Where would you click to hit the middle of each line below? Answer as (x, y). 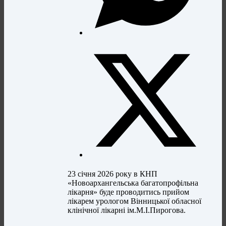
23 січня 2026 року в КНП (113, 174)
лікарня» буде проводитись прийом (129, 192)
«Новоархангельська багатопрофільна (133, 183)
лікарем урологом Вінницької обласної (135, 201)
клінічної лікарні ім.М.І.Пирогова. (127, 210)
